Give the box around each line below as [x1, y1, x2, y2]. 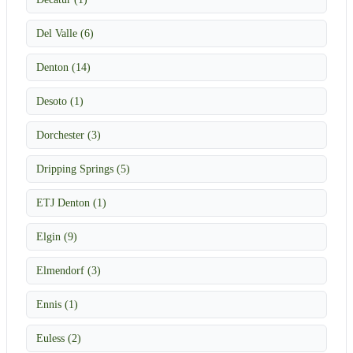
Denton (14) [36, 60, 91, 73]
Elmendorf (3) [36, 263, 101, 277]
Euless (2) [36, 331, 81, 344]
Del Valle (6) [36, 26, 94, 39]
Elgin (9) [36, 229, 77, 243]
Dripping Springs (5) [36, 162, 130, 175]
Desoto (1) [36, 94, 84, 107]
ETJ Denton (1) [36, 195, 106, 209]
